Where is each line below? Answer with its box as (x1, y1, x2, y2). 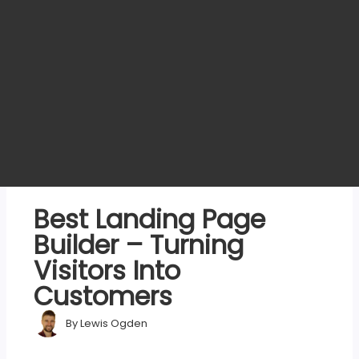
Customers (34, 278, 173, 315)
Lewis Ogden (78, 315, 148, 331)
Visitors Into (34, 252, 181, 289)
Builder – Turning (34, 227, 244, 264)
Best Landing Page (34, 201, 266, 238)
